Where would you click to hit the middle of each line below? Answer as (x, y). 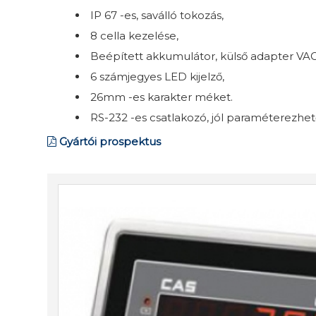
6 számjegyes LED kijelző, (158, 76)
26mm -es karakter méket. (162, 97)
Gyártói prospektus (109, 141)
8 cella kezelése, (135, 35)
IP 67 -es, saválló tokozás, (157, 15)
